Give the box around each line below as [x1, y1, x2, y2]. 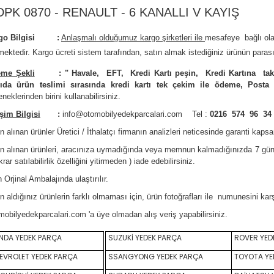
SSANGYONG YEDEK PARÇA [106, 251, 203, 262]
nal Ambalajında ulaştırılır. [17, 174, 108, 183]
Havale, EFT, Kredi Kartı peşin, [72, 68, 202, 78]
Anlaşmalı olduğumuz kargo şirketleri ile [61, 33, 205, 42]
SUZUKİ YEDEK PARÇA [106, 232, 182, 243]
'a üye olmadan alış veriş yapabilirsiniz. [86, 210, 228, 219]
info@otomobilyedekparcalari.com [62, 109, 182, 119]
